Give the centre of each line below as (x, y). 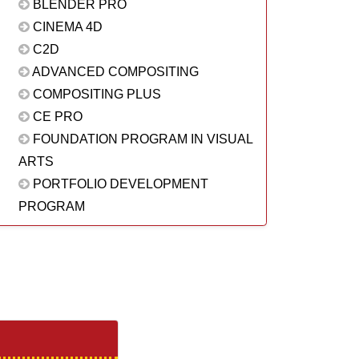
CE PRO (56, 117)
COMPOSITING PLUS (95, 94)
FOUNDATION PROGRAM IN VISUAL (141, 139)
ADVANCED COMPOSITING (114, 72)
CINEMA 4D (66, 27)
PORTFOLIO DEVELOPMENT (119, 184)
